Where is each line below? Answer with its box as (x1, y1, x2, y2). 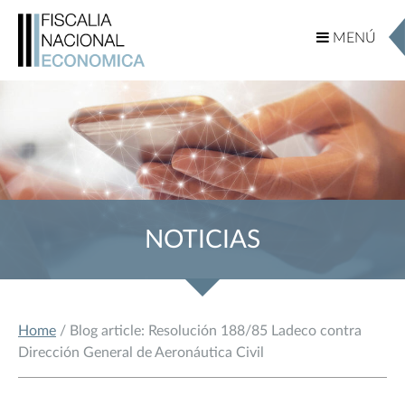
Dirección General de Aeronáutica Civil (18, 345, 264, 361)
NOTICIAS (145, 226, 260, 252)
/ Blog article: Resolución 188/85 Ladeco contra (56, 324, 362, 339)
